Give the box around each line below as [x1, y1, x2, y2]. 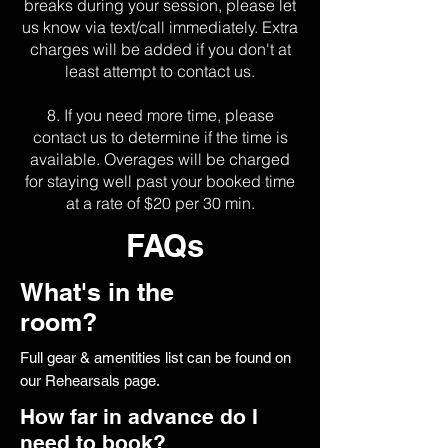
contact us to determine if [32, 127, 212, 147]
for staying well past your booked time [25, 171, 295, 191]
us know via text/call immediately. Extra [22, 17, 298, 37]
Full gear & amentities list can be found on [20, 349, 291, 366]
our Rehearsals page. [20, 372, 160, 389]
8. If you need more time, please [46, 105, 274, 125]
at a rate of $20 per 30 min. [65, 193, 255, 213]
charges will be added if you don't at [29, 39, 291, 59]
